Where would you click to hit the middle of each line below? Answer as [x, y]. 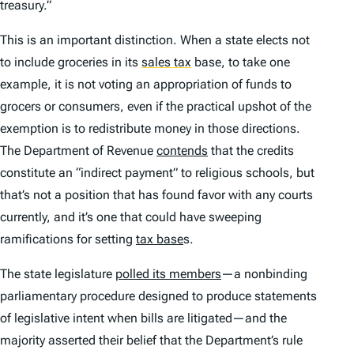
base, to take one [241, 62]
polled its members [168, 274]
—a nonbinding [264, 274]
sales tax [166, 62]
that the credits [251, 151]
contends [182, 151]
